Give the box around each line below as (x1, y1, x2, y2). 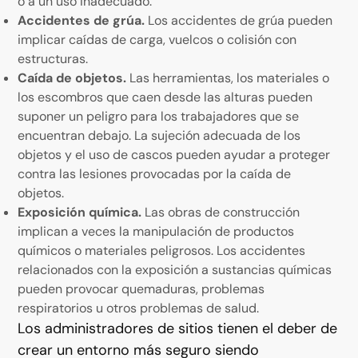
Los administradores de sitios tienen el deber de (18, 318, 338, 338)
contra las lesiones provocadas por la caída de (18, 165, 292, 182)
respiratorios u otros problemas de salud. (18, 299, 260, 316)
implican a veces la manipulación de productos (18, 222, 295, 240)
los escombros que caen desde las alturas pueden (18, 88, 313, 105)
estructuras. (18, 50, 89, 67)
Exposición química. (18, 203, 142, 221)
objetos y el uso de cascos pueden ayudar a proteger (18, 145, 331, 163)
